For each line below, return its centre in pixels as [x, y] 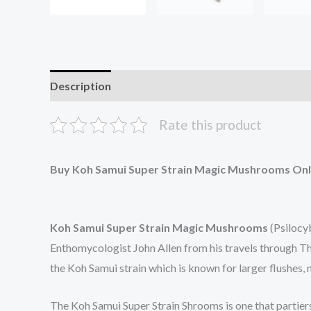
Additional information [184, 86]
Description [81, 86]
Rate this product [210, 125]
